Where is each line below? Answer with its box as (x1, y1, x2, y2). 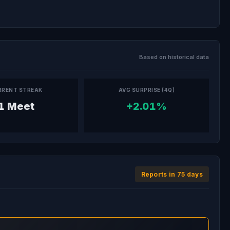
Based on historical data (139, 53, 209, 61)
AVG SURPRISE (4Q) (118, 87, 175, 93)
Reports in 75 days (141, 170, 203, 178)
